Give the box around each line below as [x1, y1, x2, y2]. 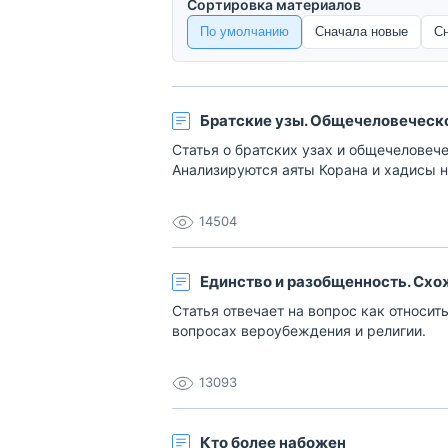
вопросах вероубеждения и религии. [172, 322, 426, 339]
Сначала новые [315, 24, 408, 39]
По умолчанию [200, 24, 289, 39]
